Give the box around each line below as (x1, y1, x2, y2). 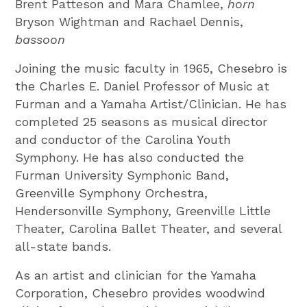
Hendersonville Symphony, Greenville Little (15, 203, 271, 218)
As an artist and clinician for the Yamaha (15, 267, 257, 282)
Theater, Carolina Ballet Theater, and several (15, 221, 282, 236)
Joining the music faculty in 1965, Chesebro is (15, 60, 288, 75)
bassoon (15, 32, 66, 47)
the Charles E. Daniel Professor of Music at (15, 78, 270, 93)
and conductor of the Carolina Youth (15, 132, 232, 147)
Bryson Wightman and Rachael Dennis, (15, 14, 244, 29)
